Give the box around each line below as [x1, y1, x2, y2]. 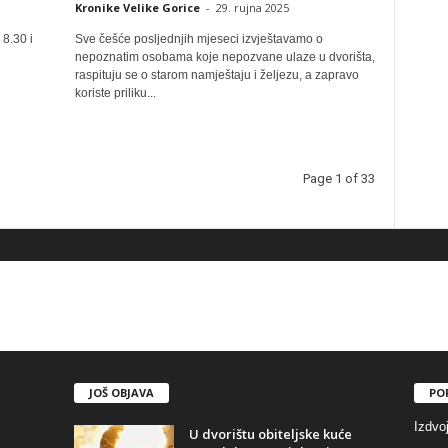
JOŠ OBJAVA [88, 384, 154, 400]
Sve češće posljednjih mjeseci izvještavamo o [74, 32, 323, 46]
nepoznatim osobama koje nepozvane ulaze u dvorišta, [74, 50, 375, 64]
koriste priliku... [74, 86, 156, 100]
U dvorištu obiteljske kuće [188, 424, 352, 443]
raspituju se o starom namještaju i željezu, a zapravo [74, 68, 359, 82]
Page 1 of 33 [302, 171, 375, 186]
